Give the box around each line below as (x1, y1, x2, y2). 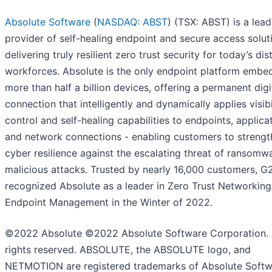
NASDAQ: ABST (97, 16, 168, 29)
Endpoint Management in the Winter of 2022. (5, 196, 212, 209)
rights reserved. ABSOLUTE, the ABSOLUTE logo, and (5, 243, 251, 256)
